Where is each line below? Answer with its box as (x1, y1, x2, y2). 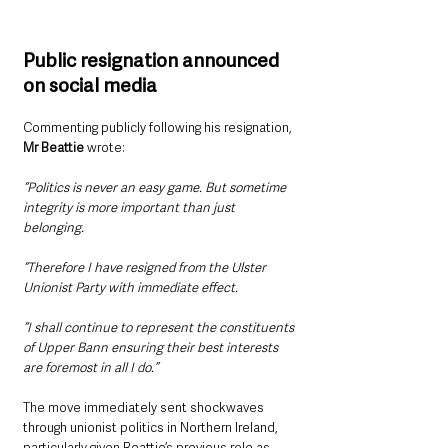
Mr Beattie (23, 139, 87, 157)
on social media (23, 73, 157, 99)
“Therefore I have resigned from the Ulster (23, 259, 269, 277)
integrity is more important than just (23, 199, 238, 217)
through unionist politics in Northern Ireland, (23, 419, 281, 437)
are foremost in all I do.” (23, 359, 158, 377)
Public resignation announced (23, 48, 283, 74)
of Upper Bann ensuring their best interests (23, 339, 281, 357)
